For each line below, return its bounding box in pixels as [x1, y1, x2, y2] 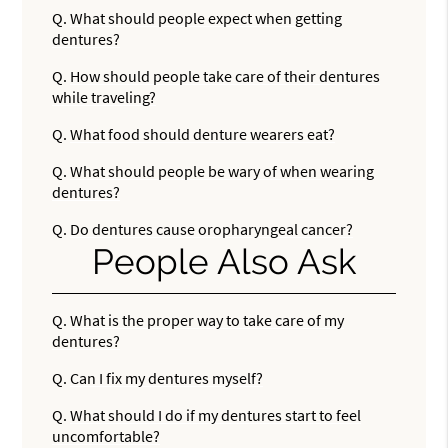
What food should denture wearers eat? [70, 123, 336, 144]
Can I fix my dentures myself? [70, 368, 264, 389]
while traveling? [52, 86, 157, 107]
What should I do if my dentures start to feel [70, 405, 362, 426]
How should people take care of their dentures [70, 65, 381, 86]
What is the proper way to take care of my [70, 310, 345, 331]
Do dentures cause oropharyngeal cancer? [70, 218, 354, 239]
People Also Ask [91, 241, 357, 283]
